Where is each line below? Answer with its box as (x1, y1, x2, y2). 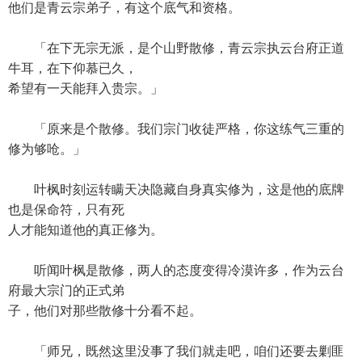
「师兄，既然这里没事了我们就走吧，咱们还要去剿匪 (8, 344, 344, 358)
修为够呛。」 (8, 142, 86, 156)
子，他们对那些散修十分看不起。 (8, 304, 202, 318)
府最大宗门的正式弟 (8, 284, 124, 297)
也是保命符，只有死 (8, 203, 124, 217)
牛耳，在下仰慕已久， (8, 61, 137, 75)
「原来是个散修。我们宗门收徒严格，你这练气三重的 (8, 122, 344, 136)
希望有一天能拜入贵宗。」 (8, 82, 163, 95)
